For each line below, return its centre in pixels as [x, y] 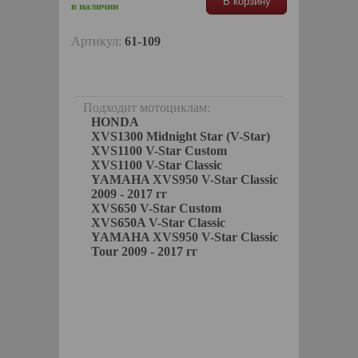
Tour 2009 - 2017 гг [144, 251]
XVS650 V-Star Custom [156, 208]
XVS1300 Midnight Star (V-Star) [181, 136]
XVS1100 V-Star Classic [157, 165]
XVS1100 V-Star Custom [159, 150]
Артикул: [98, 41]
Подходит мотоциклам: [147, 107]
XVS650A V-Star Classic [158, 222]
